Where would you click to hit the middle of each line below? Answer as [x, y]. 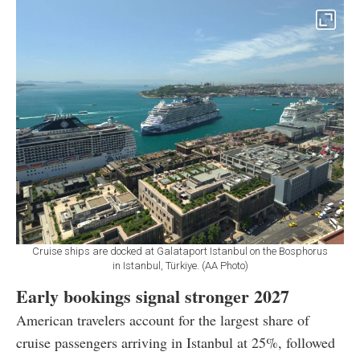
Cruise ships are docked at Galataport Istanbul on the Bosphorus [180, 251]
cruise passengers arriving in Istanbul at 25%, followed [176, 342]
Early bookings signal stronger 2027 [153, 296]
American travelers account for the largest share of [163, 319]
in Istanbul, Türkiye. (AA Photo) [180, 265]
